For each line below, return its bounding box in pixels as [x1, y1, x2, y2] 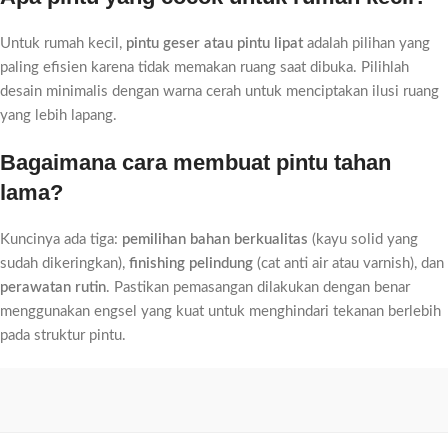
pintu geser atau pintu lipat [126, 36, 303, 51]
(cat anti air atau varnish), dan [253, 256, 444, 271]
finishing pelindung [129, 256, 253, 271]
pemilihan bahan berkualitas [122, 232, 308, 247]
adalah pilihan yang [303, 36, 430, 51]
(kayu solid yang [308, 232, 418, 247]
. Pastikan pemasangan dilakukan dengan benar [106, 280, 410, 295]
